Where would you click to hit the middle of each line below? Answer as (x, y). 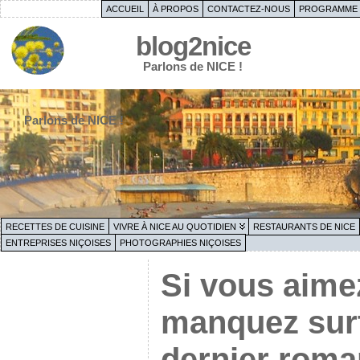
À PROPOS (175, 9)
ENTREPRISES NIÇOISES (58, 243)
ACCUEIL (125, 9)
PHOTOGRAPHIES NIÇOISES (180, 243)
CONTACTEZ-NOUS (248, 9)
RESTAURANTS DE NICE (304, 227)
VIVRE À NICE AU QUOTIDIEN (175, 227)
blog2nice (193, 46)
